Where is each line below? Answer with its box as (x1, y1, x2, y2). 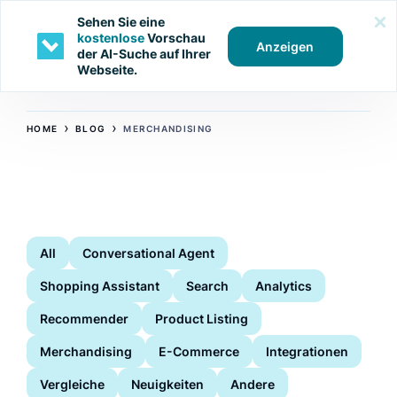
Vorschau (144, 30, 206, 45)
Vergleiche (40, 376, 105, 392)
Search (186, 277, 229, 293)
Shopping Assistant (40, 277, 160, 293)
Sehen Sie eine (76, 14, 165, 29)
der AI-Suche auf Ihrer (76, 46, 211, 61)
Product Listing (155, 310, 248, 326)
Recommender (40, 310, 128, 326)
